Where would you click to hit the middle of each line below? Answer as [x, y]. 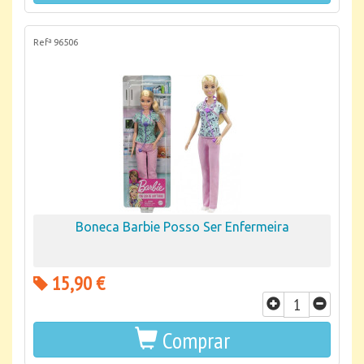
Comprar [196, 340]
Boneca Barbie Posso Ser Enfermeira [182, 227]
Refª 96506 [56, 42]
